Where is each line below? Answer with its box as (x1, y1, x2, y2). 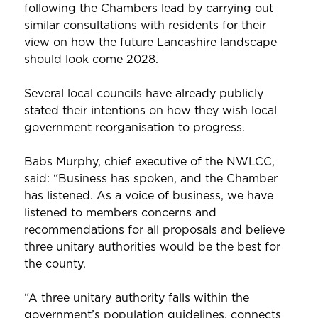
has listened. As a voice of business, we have (23, 187, 273, 204)
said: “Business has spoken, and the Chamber (23, 170, 278, 187)
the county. (23, 256, 86, 272)
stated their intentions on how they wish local (23, 102, 277, 119)
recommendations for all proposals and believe (23, 221, 285, 238)
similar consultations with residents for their (23, 17, 266, 33)
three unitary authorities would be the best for (23, 238, 280, 255)
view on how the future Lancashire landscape (23, 34, 277, 50)
